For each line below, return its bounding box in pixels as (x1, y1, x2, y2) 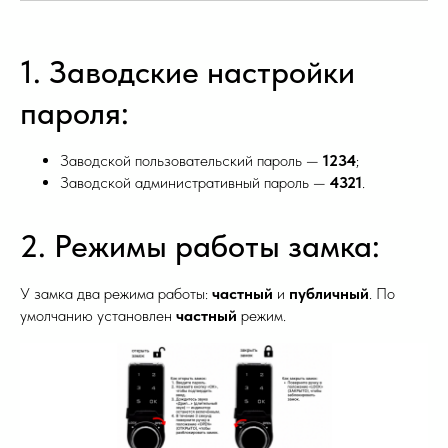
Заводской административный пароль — (60, 172, 330, 192)
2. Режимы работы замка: (20, 226, 380, 265)
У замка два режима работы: (20, 283, 212, 303)
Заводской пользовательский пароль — (60, 150, 323, 170)
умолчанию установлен (20, 305, 176, 325)
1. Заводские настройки (20, 52, 355, 91)
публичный (289, 283, 369, 303)
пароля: (20, 93, 129, 132)
